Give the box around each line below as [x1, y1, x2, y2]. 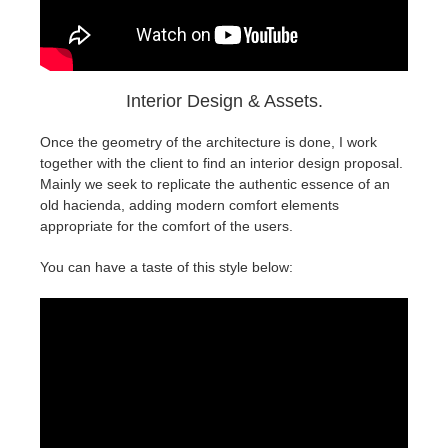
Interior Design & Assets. [125, 91, 323, 112]
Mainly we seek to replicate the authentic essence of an [40, 176, 390, 193]
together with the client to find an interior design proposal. [40, 155, 403, 172]
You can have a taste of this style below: [40, 259, 293, 276]
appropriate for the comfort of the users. [40, 218, 293, 235]
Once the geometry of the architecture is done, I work [40, 134, 377, 151]
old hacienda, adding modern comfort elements [40, 197, 339, 214]
